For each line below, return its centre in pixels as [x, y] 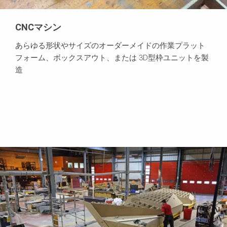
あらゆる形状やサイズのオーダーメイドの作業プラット [110, 46]
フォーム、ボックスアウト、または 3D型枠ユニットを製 [112, 58]
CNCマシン [38, 27]
